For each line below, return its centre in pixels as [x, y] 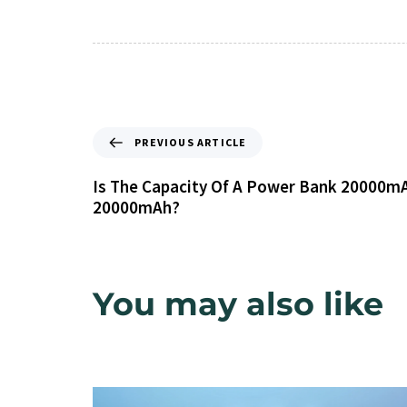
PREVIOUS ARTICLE [191, 143]
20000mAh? [136, 208]
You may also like [238, 303]
